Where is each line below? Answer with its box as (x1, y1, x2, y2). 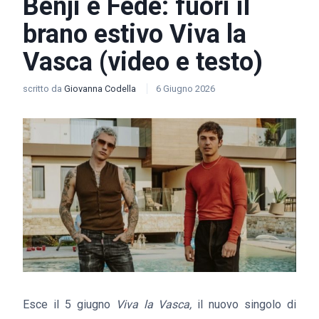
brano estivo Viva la (23, 19, 246, 49)
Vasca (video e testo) (23, 47, 263, 77)
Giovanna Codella (64, 83, 138, 94)
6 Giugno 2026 (156, 83, 215, 94)
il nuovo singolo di (192, 298, 297, 311)
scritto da (23, 83, 64, 94)
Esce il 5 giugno (23, 298, 116, 311)
